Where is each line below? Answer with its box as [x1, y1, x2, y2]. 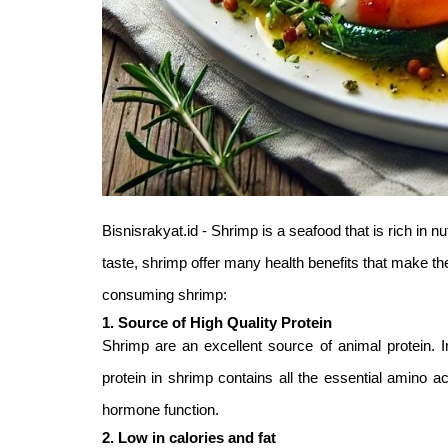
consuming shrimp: [102, 286, 227, 303]
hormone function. [102, 401, 219, 418]
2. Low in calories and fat [102, 429, 276, 446]
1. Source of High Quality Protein [102, 314, 332, 331]
